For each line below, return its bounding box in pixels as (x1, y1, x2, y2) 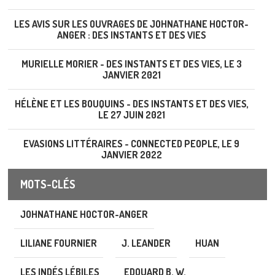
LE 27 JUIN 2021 (98, 109, 165, 121)
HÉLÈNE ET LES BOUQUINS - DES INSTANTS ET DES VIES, (14, 98, 249, 110)
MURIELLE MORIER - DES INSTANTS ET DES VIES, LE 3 (21, 58, 242, 70)
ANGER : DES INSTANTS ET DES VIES (56, 29, 206, 41)
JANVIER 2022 (101, 149, 162, 161)
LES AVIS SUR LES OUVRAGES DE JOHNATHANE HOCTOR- (14, 18, 249, 30)
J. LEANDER (122, 237, 171, 249)
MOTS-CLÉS (20, 177, 76, 191)
